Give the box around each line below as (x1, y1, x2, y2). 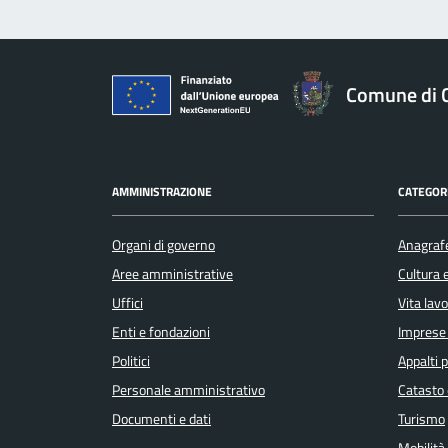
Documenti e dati (112, 408, 211, 431)
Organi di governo (112, 234, 215, 257)
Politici (112, 350, 150, 373)
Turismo (398, 408, 445, 431)
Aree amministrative (112, 263, 233, 286)
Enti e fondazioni (112, 321, 210, 344)
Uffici (112, 292, 143, 315)
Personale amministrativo (112, 379, 265, 402)
